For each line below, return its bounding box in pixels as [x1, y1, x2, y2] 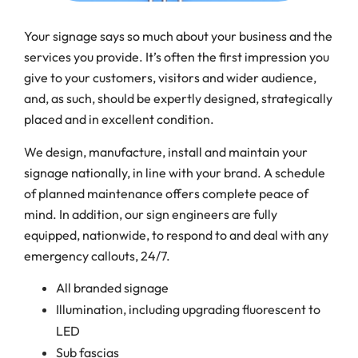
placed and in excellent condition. [24, 111, 214, 128]
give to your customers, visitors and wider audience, [24, 70, 316, 86]
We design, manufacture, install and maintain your [24, 143, 308, 160]
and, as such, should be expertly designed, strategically [24, 90, 332, 107]
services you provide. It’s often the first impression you [24, 49, 329, 66]
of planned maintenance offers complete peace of [24, 185, 308, 201]
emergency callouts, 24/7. [24, 247, 170, 264]
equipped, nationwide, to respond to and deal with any [24, 226, 328, 243]
